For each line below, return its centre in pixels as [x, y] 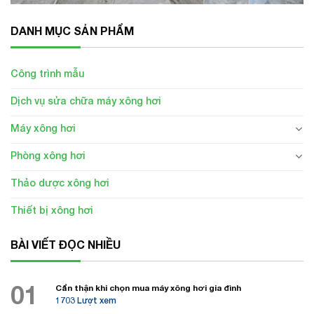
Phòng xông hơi [48, 156]
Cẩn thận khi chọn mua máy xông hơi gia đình [148, 287]
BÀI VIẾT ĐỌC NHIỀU [66, 245]
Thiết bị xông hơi [52, 210]
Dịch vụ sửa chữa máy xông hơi [86, 101]
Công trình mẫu [47, 74]
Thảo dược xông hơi [60, 183]
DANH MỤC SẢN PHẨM [72, 31]
